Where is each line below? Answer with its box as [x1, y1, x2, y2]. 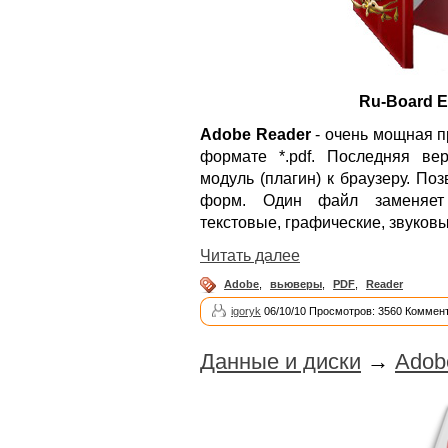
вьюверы [270, 277, 322, 290]
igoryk [231, 304, 261, 317]
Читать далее [200, 246, 300, 264]
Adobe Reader [200, 125, 311, 143]
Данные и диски [200, 348, 361, 374]
